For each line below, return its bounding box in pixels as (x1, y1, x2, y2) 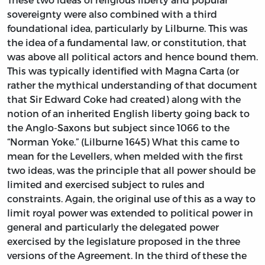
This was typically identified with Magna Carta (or (7, 64, 239, 76)
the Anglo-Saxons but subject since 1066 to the (7, 121, 230, 133)
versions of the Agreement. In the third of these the (7, 249, 247, 261)
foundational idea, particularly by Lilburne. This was (7, 22, 248, 34)
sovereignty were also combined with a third (7, 8, 217, 20)
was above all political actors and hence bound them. (7, 50, 258, 62)
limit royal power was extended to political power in (7, 206, 253, 218)
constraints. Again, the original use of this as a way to (7, 192, 256, 204)
